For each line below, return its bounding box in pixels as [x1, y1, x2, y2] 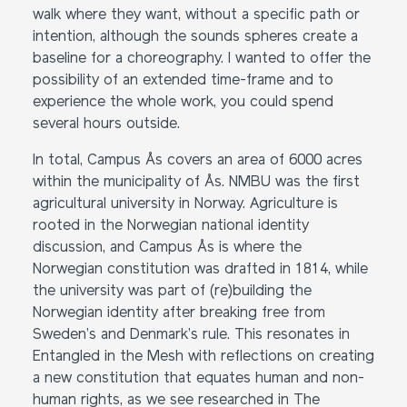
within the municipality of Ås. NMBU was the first [33, 175, 360, 190]
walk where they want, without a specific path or [33, 8, 360, 23]
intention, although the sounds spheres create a [33, 30, 358, 45]
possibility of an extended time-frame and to [33, 74, 333, 88]
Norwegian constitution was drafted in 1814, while [33, 263, 368, 277]
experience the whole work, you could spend [33, 95, 333, 110]
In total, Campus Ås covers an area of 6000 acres [33, 154, 362, 168]
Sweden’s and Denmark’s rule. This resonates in [33, 328, 350, 342]
